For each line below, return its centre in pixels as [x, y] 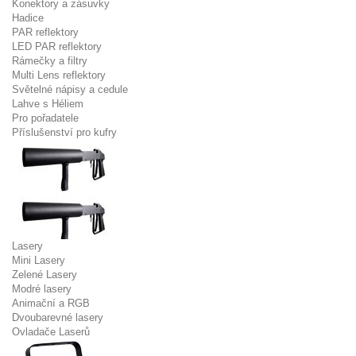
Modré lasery [42, 289]
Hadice [28, 18]
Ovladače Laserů [51, 332]
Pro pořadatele [45, 118]
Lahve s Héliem [48, 104]
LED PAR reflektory [57, 46]
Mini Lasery [39, 260]
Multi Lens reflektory [59, 75]
